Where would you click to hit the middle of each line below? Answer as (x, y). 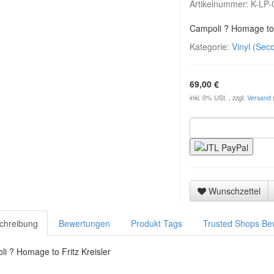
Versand (260, 98)
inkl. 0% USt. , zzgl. (218, 98)
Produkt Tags (157, 224)
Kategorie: (211, 46)
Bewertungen (84, 224)
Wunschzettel (235, 191)
